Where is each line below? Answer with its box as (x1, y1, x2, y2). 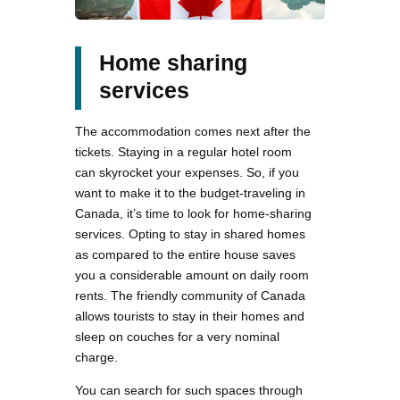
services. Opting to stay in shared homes (75, 226, 305, 241)
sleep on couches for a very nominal (75, 329, 279, 344)
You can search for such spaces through (75, 382, 303, 397)
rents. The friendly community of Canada (75, 287, 305, 303)
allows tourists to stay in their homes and (75, 308, 304, 323)
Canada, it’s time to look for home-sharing (75, 205, 312, 221)
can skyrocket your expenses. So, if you (75, 164, 299, 179)
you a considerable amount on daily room (75, 267, 309, 282)
